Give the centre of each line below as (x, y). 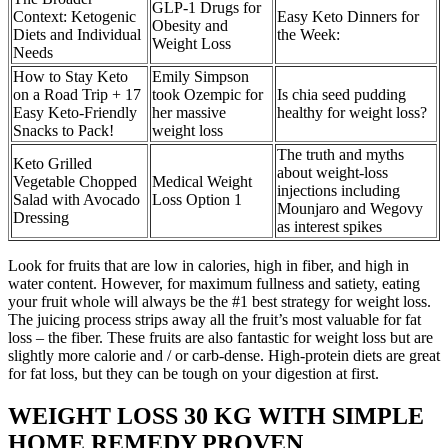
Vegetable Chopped (75, 181)
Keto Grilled (52, 163)
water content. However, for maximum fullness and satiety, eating (214, 283)
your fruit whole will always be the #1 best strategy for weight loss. (219, 301)
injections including (338, 190)
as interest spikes (329, 226)
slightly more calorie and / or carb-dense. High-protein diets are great (224, 355)
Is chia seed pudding (341, 94)
